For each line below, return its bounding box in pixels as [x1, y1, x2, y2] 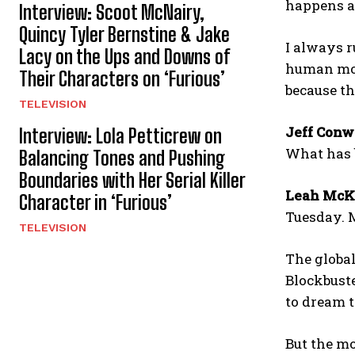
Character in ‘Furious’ [19, 190, 172, 214]
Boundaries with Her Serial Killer [19, 168, 246, 192]
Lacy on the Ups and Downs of [19, 44, 230, 68]
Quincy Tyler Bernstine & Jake [19, 22, 230, 46]
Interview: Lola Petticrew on [19, 124, 222, 147]
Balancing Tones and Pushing [19, 146, 225, 170]
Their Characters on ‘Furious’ [19, 67, 225, 90]
